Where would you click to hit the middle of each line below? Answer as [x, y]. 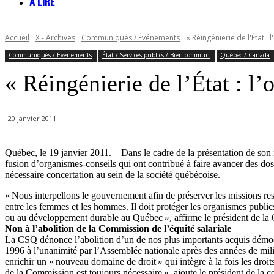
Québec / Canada [245, 55]
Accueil [17, 38]
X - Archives [55, 38]
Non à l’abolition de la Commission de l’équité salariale [118, 229]
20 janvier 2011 [32, 119]
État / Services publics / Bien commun [156, 55]
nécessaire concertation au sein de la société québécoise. [113, 175]
